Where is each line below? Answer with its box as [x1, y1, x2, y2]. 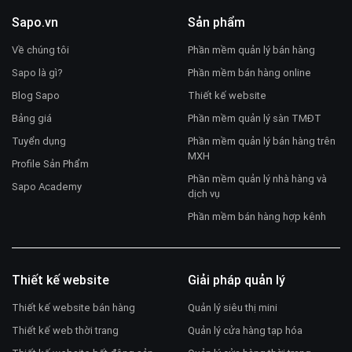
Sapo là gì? [12, 66, 63, 80]
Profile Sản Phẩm [12, 157, 89, 171]
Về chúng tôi [12, 43, 69, 57]
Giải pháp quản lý [188, 272, 285, 288]
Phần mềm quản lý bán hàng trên [188, 134, 335, 148]
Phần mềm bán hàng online [188, 66, 311, 80]
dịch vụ [188, 187, 220, 201]
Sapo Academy [12, 180, 82, 194]
